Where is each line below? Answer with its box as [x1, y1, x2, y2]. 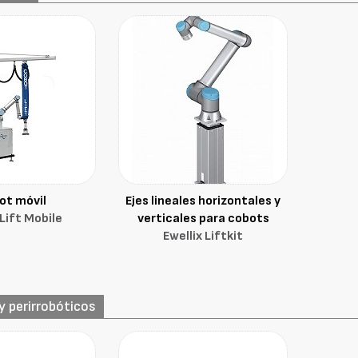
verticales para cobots [137, 211, 269, 226]
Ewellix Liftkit [163, 229, 244, 244]
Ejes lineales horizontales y [125, 193, 281, 209]
